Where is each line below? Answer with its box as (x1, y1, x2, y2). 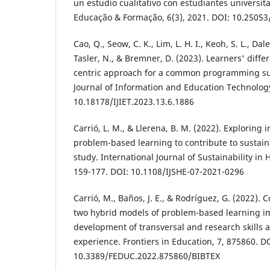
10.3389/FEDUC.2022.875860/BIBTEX (74, 250, 220, 262)
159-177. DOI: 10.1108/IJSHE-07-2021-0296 (74, 165, 244, 177)
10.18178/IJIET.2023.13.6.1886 (74, 95, 194, 107)
